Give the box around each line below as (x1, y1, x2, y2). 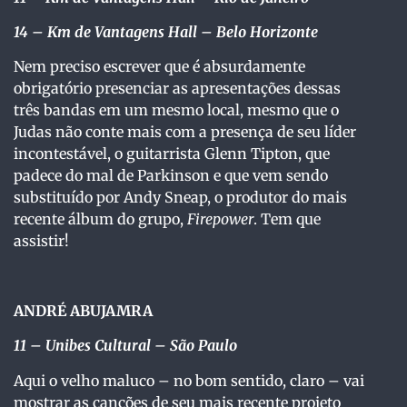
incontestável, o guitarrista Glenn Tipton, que (14, 144, 330, 164)
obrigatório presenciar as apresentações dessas (14, 79, 341, 98)
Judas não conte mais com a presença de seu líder (14, 123, 356, 142)
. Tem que (253, 210, 321, 229)
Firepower (187, 210, 253, 229)
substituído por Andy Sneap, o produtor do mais (14, 188, 347, 207)
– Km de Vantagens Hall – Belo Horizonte (32, 22, 318, 41)
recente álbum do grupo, (14, 210, 187, 229)
